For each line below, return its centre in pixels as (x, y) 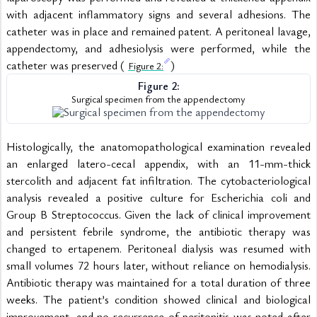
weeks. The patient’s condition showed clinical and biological (158, 299)
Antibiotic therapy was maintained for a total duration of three (158, 282)
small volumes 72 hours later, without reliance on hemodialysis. (158, 265)
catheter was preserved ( (67, 65)
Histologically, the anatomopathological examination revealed (158, 146)
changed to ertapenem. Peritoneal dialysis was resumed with (158, 248)
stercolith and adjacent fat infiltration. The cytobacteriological (158, 180)
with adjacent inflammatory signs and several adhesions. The (158, 14)
